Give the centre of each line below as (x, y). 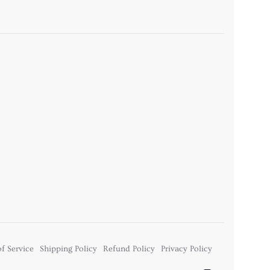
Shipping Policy (68, 249)
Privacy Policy (187, 249)
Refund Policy (129, 249)
